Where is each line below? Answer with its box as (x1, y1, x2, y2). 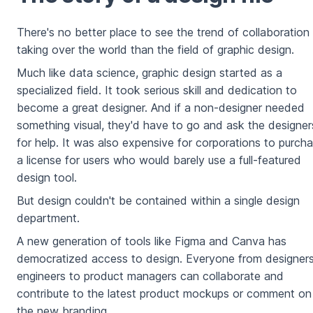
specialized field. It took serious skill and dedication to (17, 83, 297, 98)
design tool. (17, 170, 77, 185)
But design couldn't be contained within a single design (17, 194, 300, 208)
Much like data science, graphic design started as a (17, 66, 282, 80)
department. (17, 211, 80, 226)
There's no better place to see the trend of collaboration (17, 25, 310, 40)
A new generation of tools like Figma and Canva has (17, 234, 286, 249)
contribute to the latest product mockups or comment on (17, 286, 312, 301)
